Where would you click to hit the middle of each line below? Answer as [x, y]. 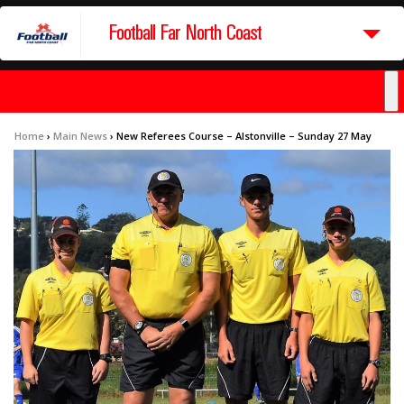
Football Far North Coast [185, 33]
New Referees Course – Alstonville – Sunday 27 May [244, 136]
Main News [80, 136]
